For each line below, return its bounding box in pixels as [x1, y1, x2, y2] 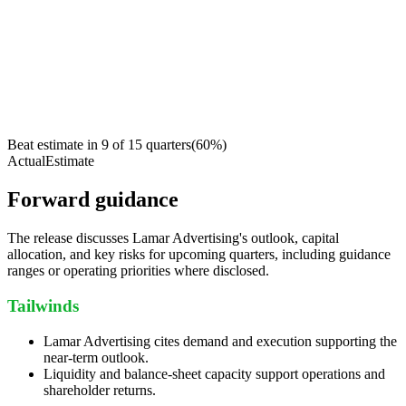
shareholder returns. [43, 382, 156, 398]
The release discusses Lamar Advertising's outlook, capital [7, 230, 339, 246]
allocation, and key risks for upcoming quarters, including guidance [7, 246, 391, 263]
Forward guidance [7, 188, 179, 212]
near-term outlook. [43, 349, 149, 365]
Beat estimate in [7, 137, 98, 153]
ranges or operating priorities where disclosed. [7, 263, 269, 279]
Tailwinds [7, 295, 79, 315]
